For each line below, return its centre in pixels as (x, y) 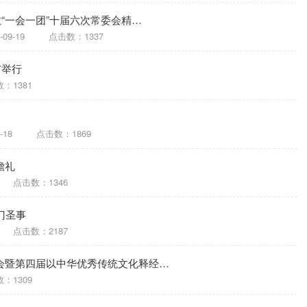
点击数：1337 (76, 36)
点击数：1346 (40, 182)
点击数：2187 (40, 231)
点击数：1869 (64, 133)
